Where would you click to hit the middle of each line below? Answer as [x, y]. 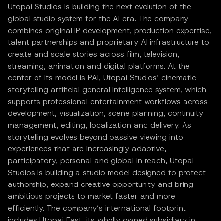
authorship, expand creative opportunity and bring [101, 184]
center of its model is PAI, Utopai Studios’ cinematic [102, 77]
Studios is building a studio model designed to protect [107, 172]
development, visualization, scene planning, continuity [106, 113]
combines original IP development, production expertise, [110, 30]
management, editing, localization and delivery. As [100, 125]
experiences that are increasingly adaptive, [87, 148]
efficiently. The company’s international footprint [97, 208]
